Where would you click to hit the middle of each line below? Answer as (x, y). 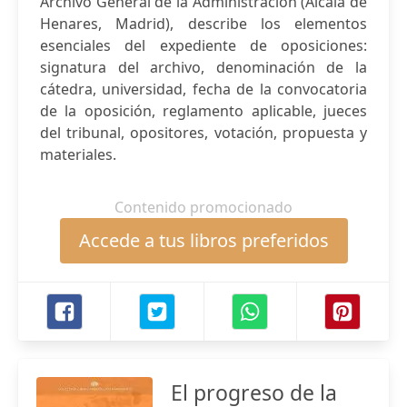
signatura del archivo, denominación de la (203, 67)
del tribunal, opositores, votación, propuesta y (203, 133)
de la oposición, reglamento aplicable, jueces (203, 111)
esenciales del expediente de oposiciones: (203, 45)
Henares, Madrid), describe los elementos (203, 24)
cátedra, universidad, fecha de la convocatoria (203, 89)
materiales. (78, 154)
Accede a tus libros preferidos (203, 240)
